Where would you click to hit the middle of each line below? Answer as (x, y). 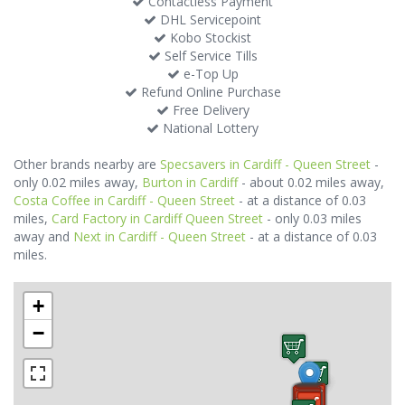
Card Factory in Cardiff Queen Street (157, 218)
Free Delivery (209, 110)
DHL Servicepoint (209, 19)
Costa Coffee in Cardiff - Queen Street (124, 200)
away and (43, 236)
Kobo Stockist (209, 38)
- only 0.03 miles (312, 218)
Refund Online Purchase (209, 92)
